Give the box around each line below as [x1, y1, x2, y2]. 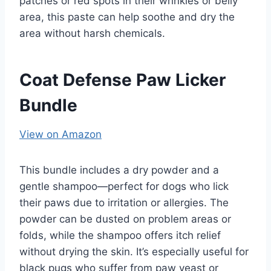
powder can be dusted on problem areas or [19, 212, 231, 225]
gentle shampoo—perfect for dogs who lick [19, 180, 229, 192]
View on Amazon [19, 128, 102, 140]
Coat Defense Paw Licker [19, 69, 226, 90]
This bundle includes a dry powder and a [19, 163, 219, 176]
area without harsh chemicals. [19, 27, 165, 39]
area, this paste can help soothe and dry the [19, 10, 235, 23]
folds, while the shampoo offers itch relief [19, 229, 221, 241]
